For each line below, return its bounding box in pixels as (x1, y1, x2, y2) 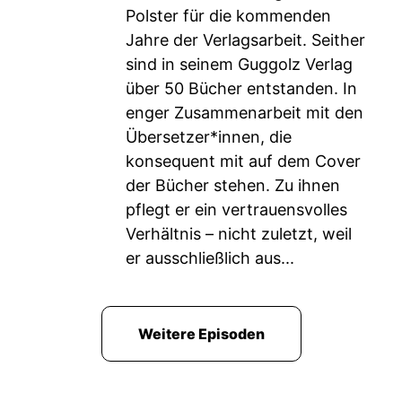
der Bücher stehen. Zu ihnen (126, 176, 340, 195)
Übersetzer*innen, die (126, 127, 292, 146)
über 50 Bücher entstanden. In (126, 79, 357, 98)
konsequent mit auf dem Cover (126, 152, 361, 170)
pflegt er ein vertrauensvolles (126, 200, 347, 219)
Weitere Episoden (137, 325, 265, 343)
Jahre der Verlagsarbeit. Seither (126, 31, 365, 49)
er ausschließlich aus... (126, 249, 294, 267)
